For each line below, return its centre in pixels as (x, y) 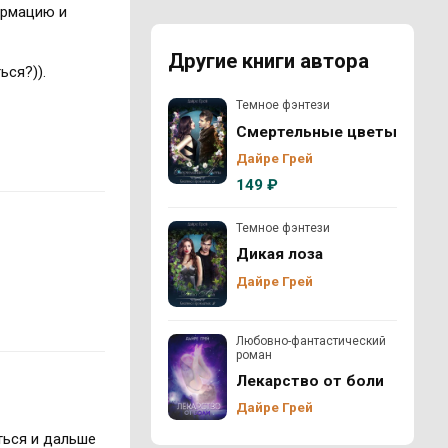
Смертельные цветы (316, 131)
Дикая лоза (279, 254)
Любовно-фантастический (310, 340)
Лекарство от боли (309, 381)
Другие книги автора (268, 60)
